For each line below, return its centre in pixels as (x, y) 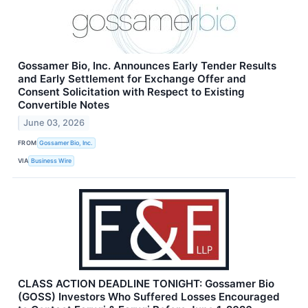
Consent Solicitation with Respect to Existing (131, 92)
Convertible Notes (64, 105)
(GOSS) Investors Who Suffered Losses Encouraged (149, 296)
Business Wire (52, 161)
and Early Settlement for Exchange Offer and (132, 79)
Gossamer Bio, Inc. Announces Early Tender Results (147, 66)
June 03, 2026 (54, 122)
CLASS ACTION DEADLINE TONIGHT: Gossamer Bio (146, 283)
